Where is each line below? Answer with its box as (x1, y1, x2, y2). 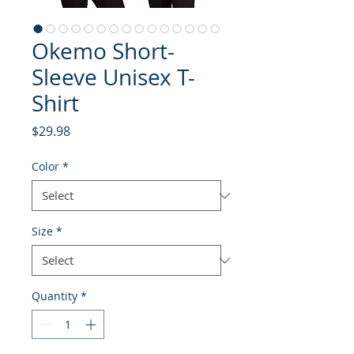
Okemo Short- (32, 36, 175, 66)
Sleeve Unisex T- (32, 62, 195, 92)
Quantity (32, 288, 77, 303)
